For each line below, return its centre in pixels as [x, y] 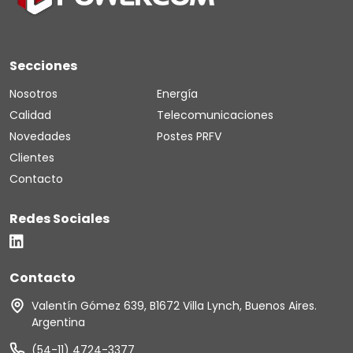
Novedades [40, 136]
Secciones [43, 66]
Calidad [30, 115]
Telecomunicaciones [215, 115]
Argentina [58, 322]
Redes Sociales [59, 219]
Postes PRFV [189, 136]
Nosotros [33, 94]
